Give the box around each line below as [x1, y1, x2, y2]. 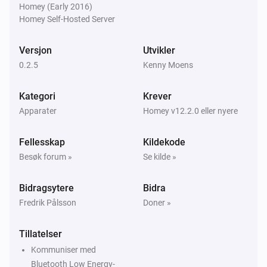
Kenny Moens [143, 60, 193, 70]
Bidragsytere [19, 182, 74, 194]
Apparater [19, 105, 57, 116]
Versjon [19, 44, 52, 56]
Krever [143, 90, 172, 102]
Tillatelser [19, 228, 62, 240]
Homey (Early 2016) [19, 1, 92, 11]
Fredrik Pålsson [19, 197, 76, 207]
